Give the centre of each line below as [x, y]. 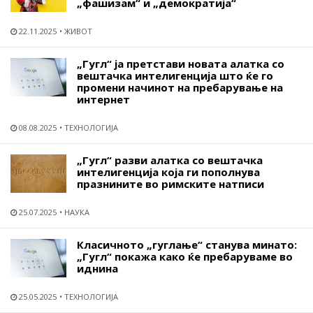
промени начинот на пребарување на [180, 87]
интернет [103, 99]
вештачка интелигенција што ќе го [175, 75]
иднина [97, 268]
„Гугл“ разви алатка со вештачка [170, 160]
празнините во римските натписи [170, 184]
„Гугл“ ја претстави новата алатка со [181, 64]
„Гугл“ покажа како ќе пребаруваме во [185, 256]
